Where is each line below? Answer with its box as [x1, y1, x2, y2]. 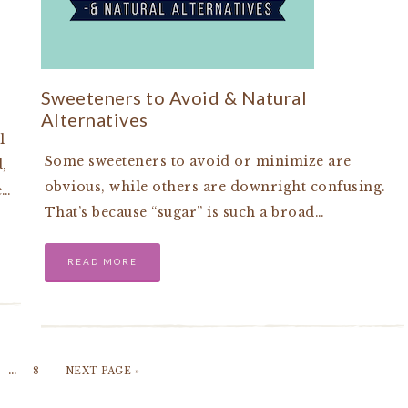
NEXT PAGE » [65, 365, 140, 377]
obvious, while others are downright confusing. [44, 178, 386, 195]
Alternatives [40, 108, 148, 130]
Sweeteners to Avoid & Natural [40, 87, 307, 108]
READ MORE [66, 256, 138, 267]
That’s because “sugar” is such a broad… [44, 204, 324, 220]
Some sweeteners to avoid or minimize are [44, 153, 352, 169]
